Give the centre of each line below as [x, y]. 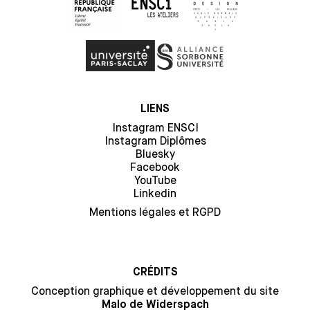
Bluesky [155, 154]
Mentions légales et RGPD [155, 212]
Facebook [155, 167]
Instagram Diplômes [155, 141]
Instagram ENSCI [155, 128]
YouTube [155, 180]
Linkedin [155, 193]
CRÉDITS [155, 273]
